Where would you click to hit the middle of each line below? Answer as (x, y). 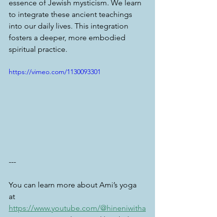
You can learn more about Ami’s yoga (74, 185)
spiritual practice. (38, 49)
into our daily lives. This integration (70, 26)
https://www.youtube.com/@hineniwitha (77, 208)
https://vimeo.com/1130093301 (55, 72)
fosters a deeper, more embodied (68, 38)
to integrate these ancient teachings (71, 14)
